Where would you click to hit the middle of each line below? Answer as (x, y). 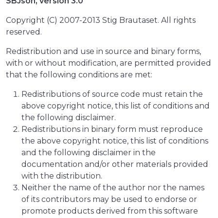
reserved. (24, 32)
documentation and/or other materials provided (115, 164)
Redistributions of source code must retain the (112, 94)
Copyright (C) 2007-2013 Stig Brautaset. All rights (101, 20)
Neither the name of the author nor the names (113, 188)
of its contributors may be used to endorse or (109, 200)
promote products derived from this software (110, 211)
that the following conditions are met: (79, 75)
